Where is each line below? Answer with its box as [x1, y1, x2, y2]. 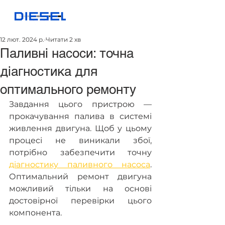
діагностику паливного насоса [9, 160, 150, 169]
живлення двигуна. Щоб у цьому [9, 124, 152, 133]
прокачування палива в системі [9, 111, 152, 121]
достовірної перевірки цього [9, 196, 152, 205]
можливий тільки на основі [9, 184, 152, 193]
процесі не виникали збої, [9, 136, 152, 145]
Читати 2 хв [46, 36, 81, 43]
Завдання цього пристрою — [9, 99, 152, 109]
